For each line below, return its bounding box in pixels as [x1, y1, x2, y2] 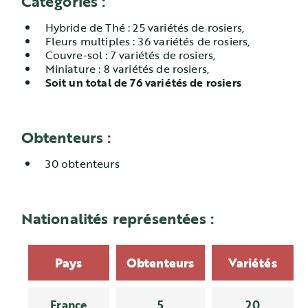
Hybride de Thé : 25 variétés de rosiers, [45, 19, 245, 36]
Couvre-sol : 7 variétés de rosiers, [45, 47, 216, 63]
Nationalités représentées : [21, 207, 214, 230]
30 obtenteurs [45, 155, 120, 172]
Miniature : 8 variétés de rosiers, [45, 60, 210, 77]
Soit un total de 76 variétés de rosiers [45, 74, 241, 91]
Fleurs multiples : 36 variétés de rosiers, [45, 33, 250, 49]
